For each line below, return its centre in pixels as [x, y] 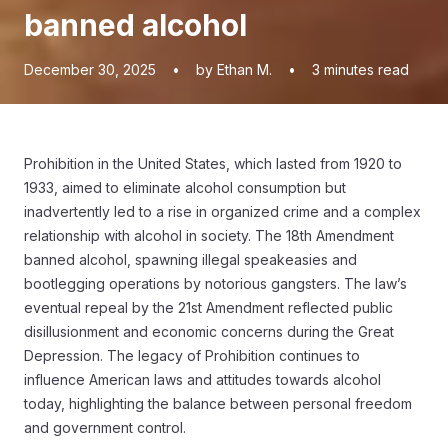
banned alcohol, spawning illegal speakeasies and [190, 259]
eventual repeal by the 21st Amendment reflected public [208, 307]
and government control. [105, 427]
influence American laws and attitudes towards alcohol [202, 379]
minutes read [366, 69]
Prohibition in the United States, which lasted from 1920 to [213, 163]
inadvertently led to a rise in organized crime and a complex [222, 211]
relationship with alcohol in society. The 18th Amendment [209, 235]
